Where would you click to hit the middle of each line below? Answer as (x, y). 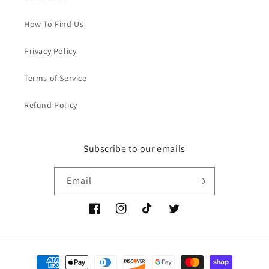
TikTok (154, 215)
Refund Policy (51, 105)
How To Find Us (54, 24)
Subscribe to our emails (134, 148)
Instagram (135, 215)
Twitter (182, 215)
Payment (38, 256)
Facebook (108, 215)
